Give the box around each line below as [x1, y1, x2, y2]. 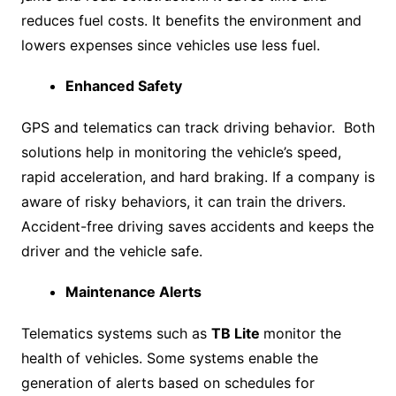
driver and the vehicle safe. [20, 242, 202, 261]
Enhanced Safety [65, 77, 182, 95]
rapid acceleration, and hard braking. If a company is [20, 168, 375, 187]
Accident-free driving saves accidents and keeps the [20, 217, 374, 236]
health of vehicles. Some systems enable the [20, 349, 318, 368]
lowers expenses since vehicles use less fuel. [20, 36, 320, 55]
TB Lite [210, 324, 263, 343]
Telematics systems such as [20, 324, 211, 343]
